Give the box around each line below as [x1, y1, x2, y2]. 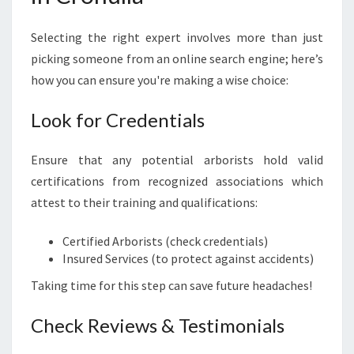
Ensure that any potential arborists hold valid [31, 152, 323, 168]
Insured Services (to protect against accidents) [62, 250, 314, 266]
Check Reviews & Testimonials [31, 314, 284, 337]
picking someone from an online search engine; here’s [31, 51, 323, 66]
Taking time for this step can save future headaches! [31, 277, 312, 293]
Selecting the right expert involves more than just [31, 29, 323, 45]
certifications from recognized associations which [31, 173, 323, 189]
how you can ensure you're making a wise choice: [31, 72, 288, 88]
